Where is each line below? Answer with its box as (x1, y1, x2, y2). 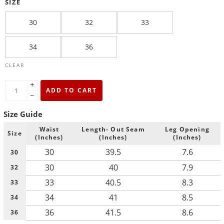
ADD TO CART (46, 86, 97, 95)
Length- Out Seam (81, 125, 145, 133)
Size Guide (3, 108, 42, 119)
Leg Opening (165, 125, 209, 133)
